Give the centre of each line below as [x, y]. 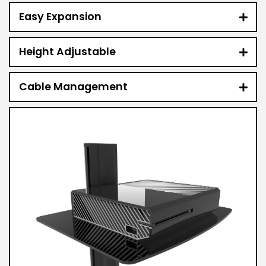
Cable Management [73, 87]
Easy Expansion [60, 17]
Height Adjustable [67, 52]
